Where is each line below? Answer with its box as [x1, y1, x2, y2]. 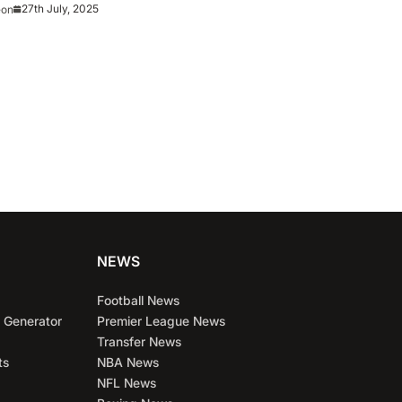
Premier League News [97, 313, 225, 328]
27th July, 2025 [22, 2, 99, 16]
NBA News [97, 354, 159, 370]
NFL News [97, 375, 156, 390]
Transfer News [97, 334, 181, 349]
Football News [97, 293, 179, 308]
